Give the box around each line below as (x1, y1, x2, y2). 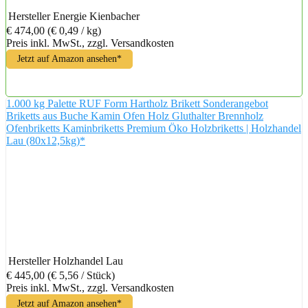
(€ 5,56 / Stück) (47, 269, 115, 281)
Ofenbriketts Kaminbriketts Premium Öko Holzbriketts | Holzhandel (6, 122, 301, 134)
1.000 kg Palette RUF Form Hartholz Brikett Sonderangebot (6, 97, 268, 109)
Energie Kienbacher (53, 10, 140, 22)
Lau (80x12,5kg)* (6, 134, 85, 146)
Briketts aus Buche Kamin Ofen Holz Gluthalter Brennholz (6, 109, 263, 122)
